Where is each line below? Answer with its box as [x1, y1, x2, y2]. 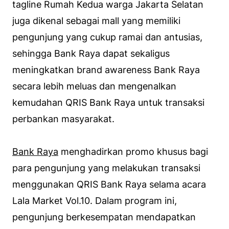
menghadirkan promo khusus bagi [58, 146, 208, 157]
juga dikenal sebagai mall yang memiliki [12, 15, 180, 27]
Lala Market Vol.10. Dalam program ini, [12, 195, 177, 207]
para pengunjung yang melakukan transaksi [12, 163, 200, 174]
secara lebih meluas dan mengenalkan [12, 81, 176, 92]
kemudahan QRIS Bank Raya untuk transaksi [12, 97, 204, 108]
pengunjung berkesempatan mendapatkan [12, 212, 196, 223]
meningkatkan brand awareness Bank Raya [12, 64, 200, 76]
